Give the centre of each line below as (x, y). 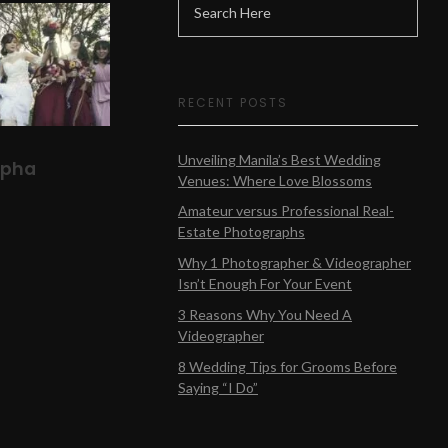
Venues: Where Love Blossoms (275, 180)
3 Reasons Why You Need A (265, 314)
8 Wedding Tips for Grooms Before (287, 366)
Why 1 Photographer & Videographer (294, 263)
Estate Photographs (241, 232)
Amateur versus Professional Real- (286, 211)
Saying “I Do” (218, 387)
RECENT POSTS (233, 103)
